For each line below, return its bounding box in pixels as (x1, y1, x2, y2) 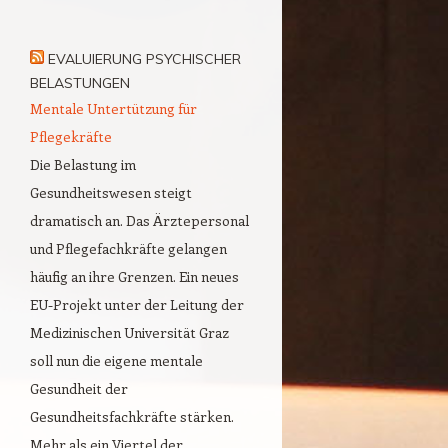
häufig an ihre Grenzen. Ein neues (30, 266, 239, 286)
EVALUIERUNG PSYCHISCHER (48, 49, 241, 68)
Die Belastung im (30, 154, 136, 174)
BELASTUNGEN (30, 73, 130, 92)
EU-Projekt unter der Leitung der (30, 294, 244, 314)
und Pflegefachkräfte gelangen (30, 238, 227, 258)
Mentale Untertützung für (30, 98, 197, 118)
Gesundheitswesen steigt (30, 182, 192, 202)
